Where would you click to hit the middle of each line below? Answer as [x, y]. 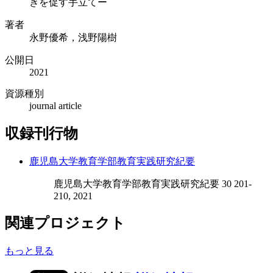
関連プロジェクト [65, 223]
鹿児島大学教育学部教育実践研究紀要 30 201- [153, 183]
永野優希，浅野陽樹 [73, 37]
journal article [55, 105]
